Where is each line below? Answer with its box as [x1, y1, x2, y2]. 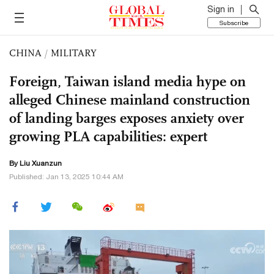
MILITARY [51, 47, 97, 59]
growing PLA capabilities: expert [9, 127, 207, 146]
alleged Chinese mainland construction [9, 91, 250, 109]
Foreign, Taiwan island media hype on [9, 72, 246, 91]
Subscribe [220, 19, 248, 26]
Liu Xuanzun [20, 159, 62, 168]
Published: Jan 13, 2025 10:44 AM [9, 172, 124, 181]
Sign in [207, 4, 234, 14]
